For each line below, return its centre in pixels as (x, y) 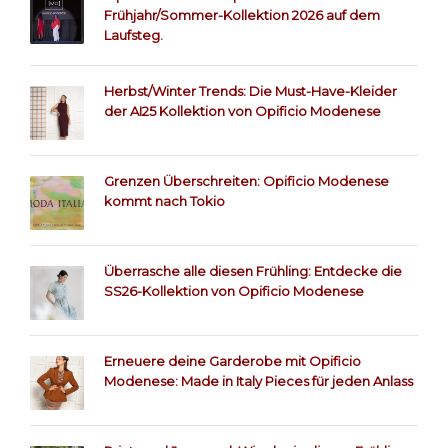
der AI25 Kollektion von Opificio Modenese (242, 110)
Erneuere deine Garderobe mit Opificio (232, 360)
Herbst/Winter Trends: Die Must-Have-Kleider (250, 90)
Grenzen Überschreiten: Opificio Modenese (246, 180)
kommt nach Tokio (164, 200)
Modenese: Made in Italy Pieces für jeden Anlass (258, 380)
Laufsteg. (133, 34)
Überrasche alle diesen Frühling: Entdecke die (253, 270)
